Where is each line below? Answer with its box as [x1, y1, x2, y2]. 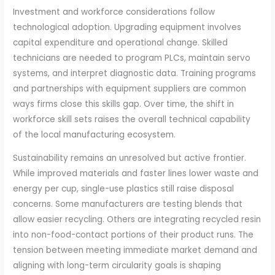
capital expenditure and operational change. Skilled [13, 36, 228, 48]
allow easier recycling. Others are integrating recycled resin [13, 214, 261, 226]
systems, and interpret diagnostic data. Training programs [13, 67, 257, 79]
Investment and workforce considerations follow [13, 6, 215, 18]
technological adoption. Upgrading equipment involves [13, 21, 242, 33]
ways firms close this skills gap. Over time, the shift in [13, 98, 234, 110]
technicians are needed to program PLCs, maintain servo [13, 52, 251, 64]
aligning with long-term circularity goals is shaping [13, 260, 222, 272]
